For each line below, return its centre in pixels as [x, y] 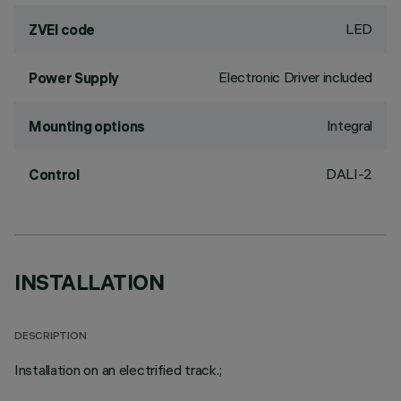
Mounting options [87, 126]
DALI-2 [349, 174]
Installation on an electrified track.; [118, 370]
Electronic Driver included [295, 77]
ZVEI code [62, 30]
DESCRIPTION [51, 337]
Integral [349, 125]
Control [54, 175]
